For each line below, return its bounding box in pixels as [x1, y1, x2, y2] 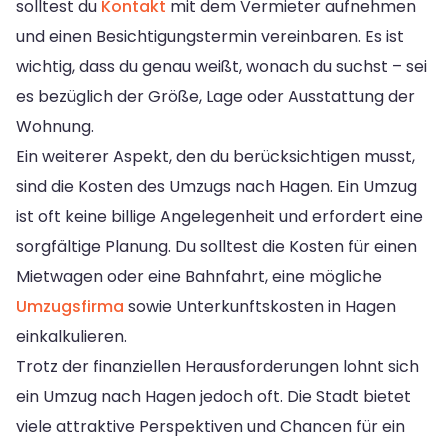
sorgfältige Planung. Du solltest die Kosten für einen [16, 234, 417, 258]
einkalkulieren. [16, 324, 127, 348]
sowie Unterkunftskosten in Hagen [124, 294, 396, 318]
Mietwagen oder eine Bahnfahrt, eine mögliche [16, 264, 382, 288]
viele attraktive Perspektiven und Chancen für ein [16, 414, 405, 438]
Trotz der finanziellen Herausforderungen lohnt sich [16, 354, 419, 378]
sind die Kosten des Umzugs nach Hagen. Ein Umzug [16, 174, 417, 198]
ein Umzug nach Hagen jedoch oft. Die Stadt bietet [16, 384, 411, 408]
